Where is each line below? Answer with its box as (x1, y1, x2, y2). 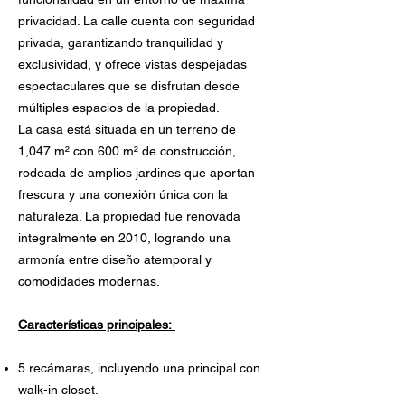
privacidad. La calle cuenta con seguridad (18, 14, 255, 28)
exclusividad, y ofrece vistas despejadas (18, 57, 247, 71)
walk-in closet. (18, 382, 102, 397)
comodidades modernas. (18, 274, 164, 288)
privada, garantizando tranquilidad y (18, 35, 223, 50)
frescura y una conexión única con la (18, 187, 228, 202)
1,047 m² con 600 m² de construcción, (18, 144, 236, 158)
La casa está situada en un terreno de (18, 122, 236, 137)
